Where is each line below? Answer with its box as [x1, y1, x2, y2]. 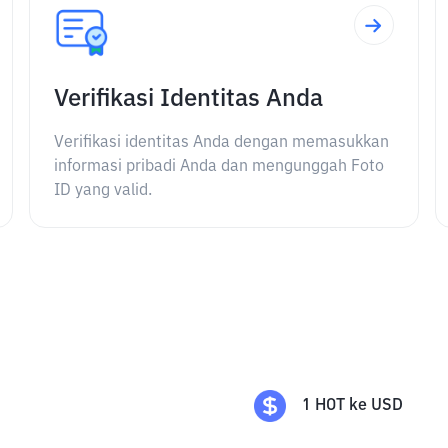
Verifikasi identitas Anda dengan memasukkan [54, 135, 390, 151]
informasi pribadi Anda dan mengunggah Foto [54, 159, 385, 175]
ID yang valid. [54, 183, 153, 199]
